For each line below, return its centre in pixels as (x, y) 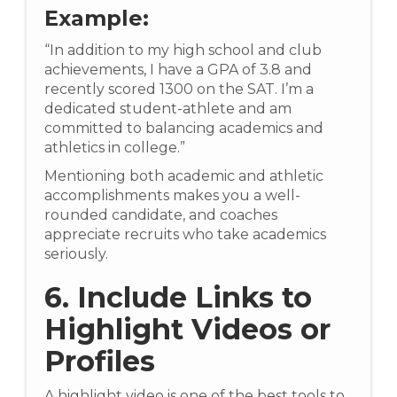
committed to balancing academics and (184, 128)
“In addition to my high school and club (183, 51)
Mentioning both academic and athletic (184, 176)
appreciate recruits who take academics (185, 235)
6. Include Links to (178, 298)
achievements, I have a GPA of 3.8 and (178, 70)
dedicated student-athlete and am (168, 109)
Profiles (100, 362)
